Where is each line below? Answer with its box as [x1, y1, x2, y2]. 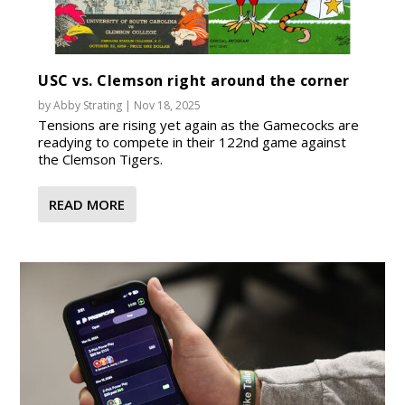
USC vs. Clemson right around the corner [38, 71, 350, 91]
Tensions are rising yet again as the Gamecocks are [38, 116, 360, 135]
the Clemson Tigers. [38, 150, 164, 169]
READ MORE [49, 195, 126, 214]
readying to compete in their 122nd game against [38, 133, 347, 152]
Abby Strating [53, 98, 123, 114]
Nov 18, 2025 [134, 98, 202, 114]
